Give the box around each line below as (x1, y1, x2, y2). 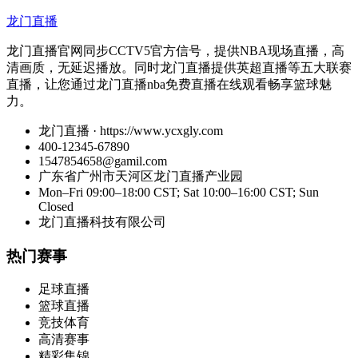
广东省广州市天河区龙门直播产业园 (38, 169, 243, 183)
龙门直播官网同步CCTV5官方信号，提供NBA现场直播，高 (6, 43, 344, 58)
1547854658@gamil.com (38, 153, 167, 168)
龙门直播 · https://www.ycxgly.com (38, 123, 223, 137)
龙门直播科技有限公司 (38, 214, 166, 229)
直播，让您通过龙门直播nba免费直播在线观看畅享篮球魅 (6, 77, 332, 91)
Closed (38, 199, 74, 213)
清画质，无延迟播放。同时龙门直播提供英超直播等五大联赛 (6, 60, 352, 74)
